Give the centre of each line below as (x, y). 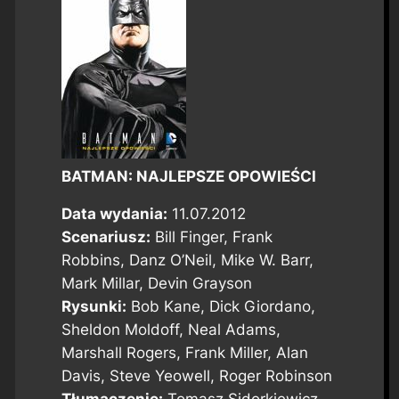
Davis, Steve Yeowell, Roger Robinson (196, 376)
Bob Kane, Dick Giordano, (220, 307)
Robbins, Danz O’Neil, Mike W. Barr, (187, 261)
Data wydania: (114, 214)
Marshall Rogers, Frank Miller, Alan (184, 353)
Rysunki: (94, 307)
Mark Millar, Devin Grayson (156, 284)
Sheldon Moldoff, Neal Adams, (171, 330)
